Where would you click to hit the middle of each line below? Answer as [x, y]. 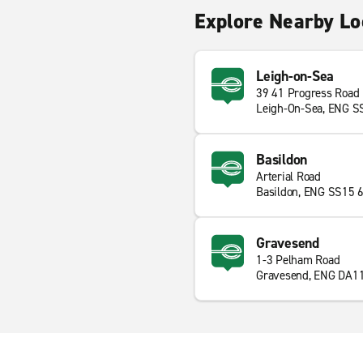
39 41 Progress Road [308, 93]
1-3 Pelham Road [298, 260]
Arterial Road [288, 177]
